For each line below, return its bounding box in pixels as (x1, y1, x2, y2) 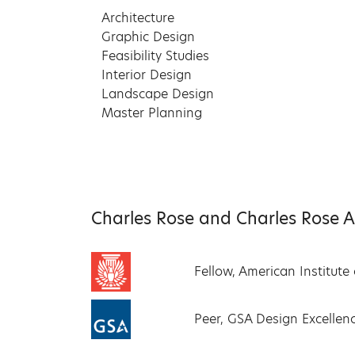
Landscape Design (101, 85, 214, 104)
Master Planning (101, 104, 202, 123)
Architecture (101, 9, 174, 28)
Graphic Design (101, 28, 195, 47)
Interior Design (101, 66, 192, 85)
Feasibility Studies (101, 47, 209, 66)
